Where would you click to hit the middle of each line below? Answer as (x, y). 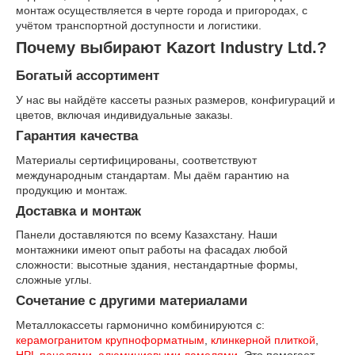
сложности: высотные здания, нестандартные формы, (157, 265)
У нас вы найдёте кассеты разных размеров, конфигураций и (176, 99)
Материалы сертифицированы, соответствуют (136, 160)
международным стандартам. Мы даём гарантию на (153, 175)
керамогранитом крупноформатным (110, 340)
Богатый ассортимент (88, 76)
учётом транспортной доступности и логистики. (139, 26)
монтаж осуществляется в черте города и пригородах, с (162, 11)
